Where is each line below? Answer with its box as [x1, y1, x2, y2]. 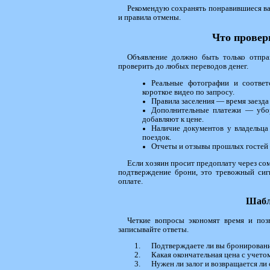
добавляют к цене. [142, 115, 204, 124]
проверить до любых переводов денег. [118, 62, 248, 71]
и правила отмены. [118, 13, 181, 22]
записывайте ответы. [118, 225, 189, 234]
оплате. [118, 177, 143, 186]
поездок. [142, 133, 171, 142]
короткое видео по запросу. [142, 87, 234, 96]
